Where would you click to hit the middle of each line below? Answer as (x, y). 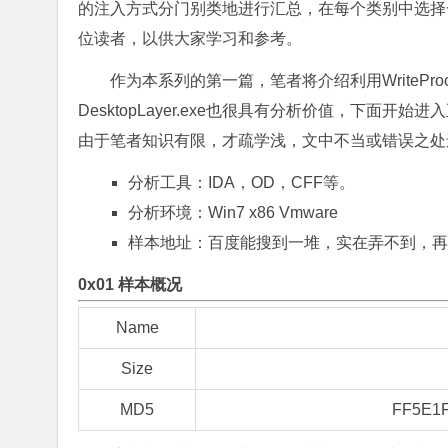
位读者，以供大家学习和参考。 (190, 38)
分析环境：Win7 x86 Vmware (233, 212)
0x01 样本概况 (130, 284)
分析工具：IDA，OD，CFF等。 (241, 182)
